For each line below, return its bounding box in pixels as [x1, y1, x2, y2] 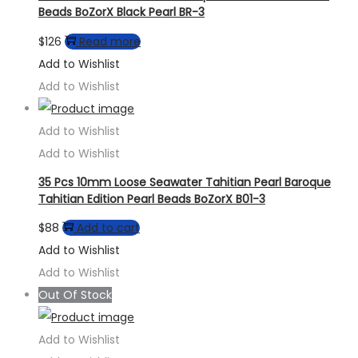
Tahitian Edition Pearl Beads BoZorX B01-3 [38, 190, 265, 207]
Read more [79, 34, 141, 50]
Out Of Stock [38, 287, 112, 304]
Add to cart [77, 220, 140, 237]
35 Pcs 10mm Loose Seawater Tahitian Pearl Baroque [38, 173, 331, 190]
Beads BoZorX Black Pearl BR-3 [38, 4, 205, 21]
